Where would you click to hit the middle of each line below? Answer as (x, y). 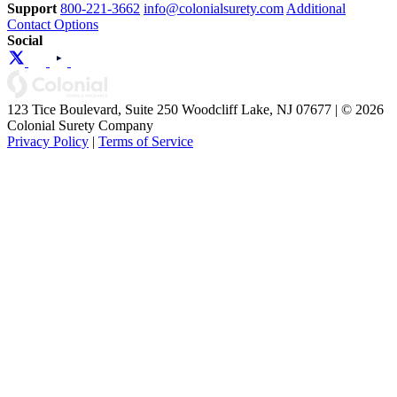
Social (25, 40)
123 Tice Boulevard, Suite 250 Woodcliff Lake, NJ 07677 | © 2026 (195, 109)
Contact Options (53, 24)
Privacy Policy (48, 141)
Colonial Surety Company (80, 125)
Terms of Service (146, 141)
